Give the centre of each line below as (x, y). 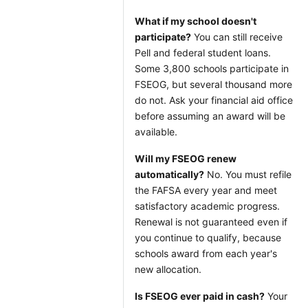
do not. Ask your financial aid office (214, 100)
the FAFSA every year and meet (206, 190)
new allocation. (168, 269)
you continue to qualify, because (208, 238)
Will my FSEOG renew (186, 158)
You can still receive (237, 37)
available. (156, 132)
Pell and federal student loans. (203, 53)
